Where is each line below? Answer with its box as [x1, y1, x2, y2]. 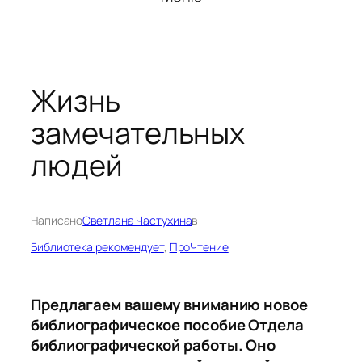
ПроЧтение [169, 239, 229, 255]
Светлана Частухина [82, 213, 192, 229]
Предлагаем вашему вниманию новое [31, 294, 308, 316]
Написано [31, 213, 83, 229]
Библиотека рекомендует [31, 239, 164, 255]
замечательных [31, 113, 245, 154]
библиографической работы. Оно [31, 335, 276, 356]
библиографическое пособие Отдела [31, 314, 304, 336]
